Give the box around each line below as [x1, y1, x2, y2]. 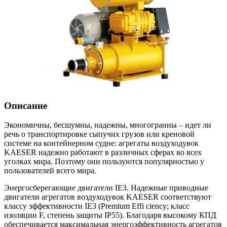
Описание [4, 100, 47, 111]
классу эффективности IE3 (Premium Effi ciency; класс [4, 202, 190, 211]
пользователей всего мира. [4, 166, 96, 175]
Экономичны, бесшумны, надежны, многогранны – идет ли [4, 121, 211, 130]
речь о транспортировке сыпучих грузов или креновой [4, 130, 195, 139]
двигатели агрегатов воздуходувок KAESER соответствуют [4, 193, 211, 202]
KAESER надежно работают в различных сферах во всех [4, 148, 202, 157]
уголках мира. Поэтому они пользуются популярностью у [4, 157, 204, 166]
